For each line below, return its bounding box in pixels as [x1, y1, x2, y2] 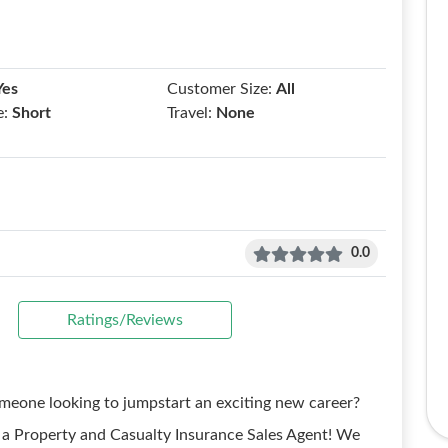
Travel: [167, 105, 213, 121]
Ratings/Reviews [67, 312, 183, 328]
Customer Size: [167, 81, 273, 97]
